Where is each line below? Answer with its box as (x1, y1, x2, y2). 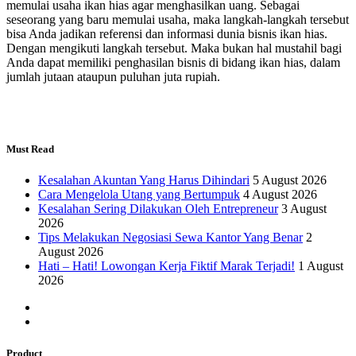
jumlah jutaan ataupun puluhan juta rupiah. (6, 70, 220, 84)
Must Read (6, 143, 54, 156)
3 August (281, 202, 327, 216)
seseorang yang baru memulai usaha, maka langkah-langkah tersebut (6, 13, 349, 27)
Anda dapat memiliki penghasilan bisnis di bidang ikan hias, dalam (6, 56, 340, 70)
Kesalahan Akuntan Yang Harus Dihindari (38, 173, 250, 188)
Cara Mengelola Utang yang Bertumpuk (38, 188, 240, 202)
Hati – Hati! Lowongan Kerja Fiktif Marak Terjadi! (38, 259, 295, 273)
